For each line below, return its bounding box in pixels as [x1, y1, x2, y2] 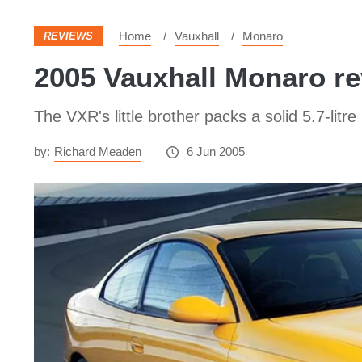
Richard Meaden [54, 145, 141, 158]
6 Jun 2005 [187, 145, 245, 158]
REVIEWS [44, 30, 93, 42]
